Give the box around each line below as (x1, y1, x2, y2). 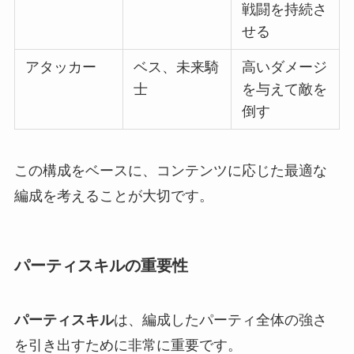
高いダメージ (242, 58, 328, 75)
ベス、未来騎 (134, 58, 220, 75)
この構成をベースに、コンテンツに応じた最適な (13, 162, 327, 179)
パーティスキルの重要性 (13, 256, 188, 274)
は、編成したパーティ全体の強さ (113, 312, 327, 329)
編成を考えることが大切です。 (13, 187, 213, 204)
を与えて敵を (242, 81, 328, 97)
